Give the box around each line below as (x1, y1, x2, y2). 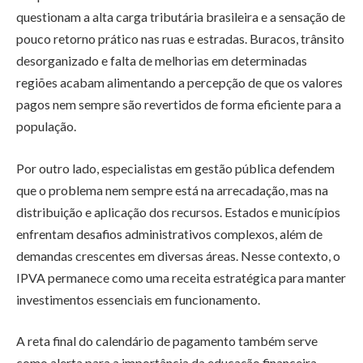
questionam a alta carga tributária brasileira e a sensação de (16, 9, 345, 25)
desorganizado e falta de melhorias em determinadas (16, 53, 307, 69)
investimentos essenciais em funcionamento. (16, 291, 260, 307)
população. (16, 118, 76, 135)
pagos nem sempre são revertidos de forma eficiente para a (16, 96, 341, 113)
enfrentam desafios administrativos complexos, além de (16, 225, 322, 241)
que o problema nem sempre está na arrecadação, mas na (16, 181, 328, 198)
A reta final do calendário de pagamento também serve (16, 333, 318, 349)
